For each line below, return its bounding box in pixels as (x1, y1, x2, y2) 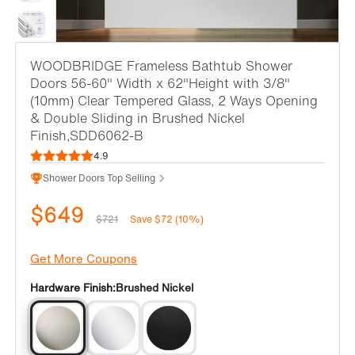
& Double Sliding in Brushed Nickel (30, 109, 245, 128)
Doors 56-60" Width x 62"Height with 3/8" (30, 74, 290, 93)
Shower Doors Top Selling (43, 171, 155, 185)
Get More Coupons (30, 250, 137, 267)
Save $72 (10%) (130, 212, 204, 226)
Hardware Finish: (30, 280, 116, 296)
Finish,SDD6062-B (30, 126, 143, 145)
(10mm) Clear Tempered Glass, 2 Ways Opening (30, 91, 318, 110)
